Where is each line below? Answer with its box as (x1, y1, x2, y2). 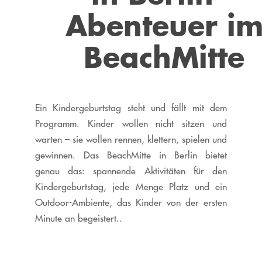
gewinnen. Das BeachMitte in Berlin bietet (35, 149, 227, 161)
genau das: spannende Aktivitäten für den (35, 165, 227, 177)
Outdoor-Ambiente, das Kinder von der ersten (35, 196, 227, 209)
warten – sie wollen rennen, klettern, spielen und (35, 133, 227, 146)
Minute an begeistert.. (35, 212, 122, 225)
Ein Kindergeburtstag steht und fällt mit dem (35, 102, 227, 114)
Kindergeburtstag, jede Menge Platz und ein (35, 181, 227, 193)
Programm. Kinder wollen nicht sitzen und (35, 118, 227, 130)
